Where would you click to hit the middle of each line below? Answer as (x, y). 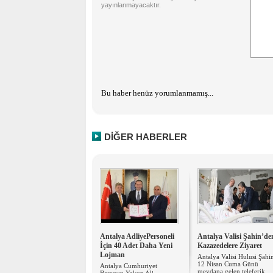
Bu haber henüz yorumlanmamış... (157, 93)
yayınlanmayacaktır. (131, 5)
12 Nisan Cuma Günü (228, 264)
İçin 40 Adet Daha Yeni (136, 246)
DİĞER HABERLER (146, 137)
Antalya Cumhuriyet (129, 266)
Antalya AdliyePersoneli (137, 236)
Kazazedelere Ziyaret (230, 246)
